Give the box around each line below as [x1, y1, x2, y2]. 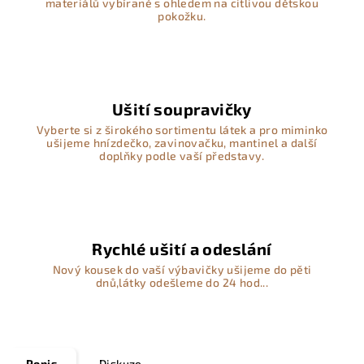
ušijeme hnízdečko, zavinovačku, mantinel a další [46, 136, 318, 149]
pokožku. [158, 9, 206, 23]
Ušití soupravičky [112, 99, 252, 119]
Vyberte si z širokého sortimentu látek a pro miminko [36, 123, 328, 136]
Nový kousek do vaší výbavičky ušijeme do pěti [52, 262, 312, 276]
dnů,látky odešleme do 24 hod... [95, 275, 269, 289]
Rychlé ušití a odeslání [92, 239, 272, 258]
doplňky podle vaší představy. [99, 149, 265, 162]
